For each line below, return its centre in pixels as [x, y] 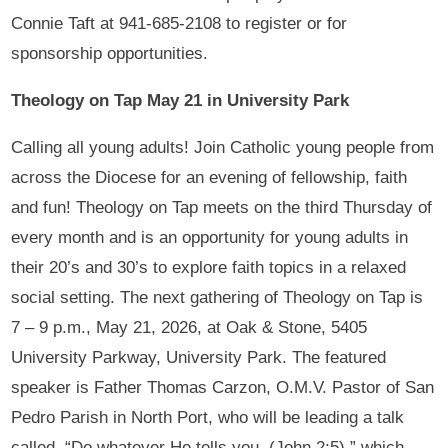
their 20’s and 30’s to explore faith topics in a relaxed [209, 267]
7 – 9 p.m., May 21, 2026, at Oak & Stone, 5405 [189, 327]
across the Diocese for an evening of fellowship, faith [209, 177]
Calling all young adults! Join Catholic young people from [223, 147]
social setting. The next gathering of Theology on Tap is [217, 297]
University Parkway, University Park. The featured [199, 357]
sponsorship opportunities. [110, 53]
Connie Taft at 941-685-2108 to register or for [179, 23]
